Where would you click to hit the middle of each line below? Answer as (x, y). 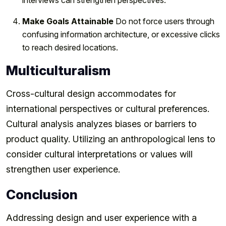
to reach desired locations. (70, 47)
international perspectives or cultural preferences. (108, 108)
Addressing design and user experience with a (101, 217)
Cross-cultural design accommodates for (91, 93)
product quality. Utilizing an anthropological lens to (111, 139)
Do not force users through (164, 21)
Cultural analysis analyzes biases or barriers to (101, 124)
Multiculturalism (58, 70)
